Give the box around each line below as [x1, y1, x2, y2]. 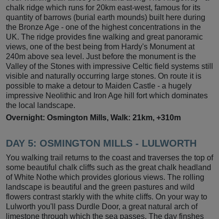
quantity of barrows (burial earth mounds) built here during [6, 13, 205, 22]
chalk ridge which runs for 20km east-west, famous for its [6, 3, 200, 12]
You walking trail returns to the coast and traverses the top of [6, 153, 213, 162]
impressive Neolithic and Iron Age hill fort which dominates [6, 91, 208, 100]
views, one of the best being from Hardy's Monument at [6, 42, 195, 51]
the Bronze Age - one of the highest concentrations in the [6, 22, 201, 31]
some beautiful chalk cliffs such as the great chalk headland [6, 163, 211, 172]
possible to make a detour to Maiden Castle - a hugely [6, 81, 192, 90]
